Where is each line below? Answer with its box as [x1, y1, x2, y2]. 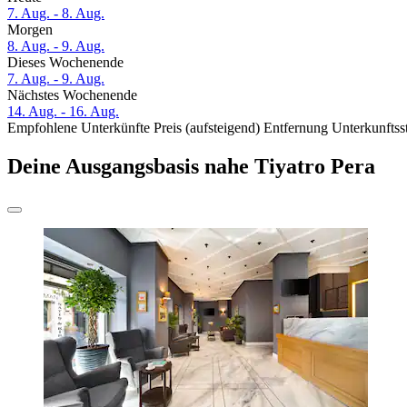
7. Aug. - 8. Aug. [7, 5, 104, 22]
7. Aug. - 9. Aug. [7, 71, 104, 87]
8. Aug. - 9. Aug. [7, 38, 104, 55]
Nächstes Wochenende [7, 87, 137, 104]
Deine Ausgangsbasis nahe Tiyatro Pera [7, 154, 375, 179]
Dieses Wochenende [7, 55, 124, 71]
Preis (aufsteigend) [154, 120, 260, 136]
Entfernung [263, 120, 328, 136]
